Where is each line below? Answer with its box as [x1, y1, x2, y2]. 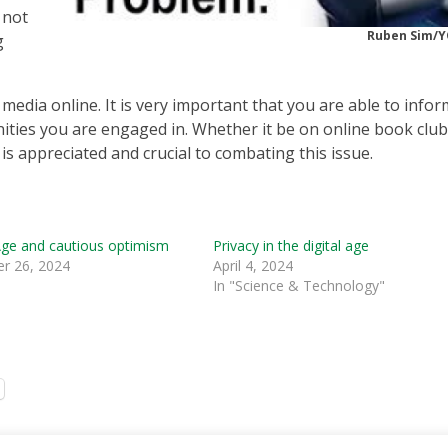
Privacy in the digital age [213, 236, 370, 255]
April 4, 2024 [213, 256, 294, 275]
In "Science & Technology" [213, 276, 386, 295]
